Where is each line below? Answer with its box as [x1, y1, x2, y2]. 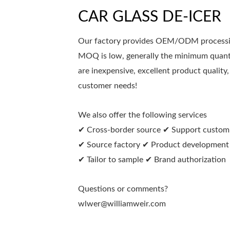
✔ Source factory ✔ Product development [78, 140, 229, 149]
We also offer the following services [78, 110, 207, 119]
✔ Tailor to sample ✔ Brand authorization [78, 155, 226, 164]
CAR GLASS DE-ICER [78, 9, 221, 25]
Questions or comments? [78, 184, 168, 193]
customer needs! [78, 81, 137, 90]
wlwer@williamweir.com [78, 199, 166, 208]
